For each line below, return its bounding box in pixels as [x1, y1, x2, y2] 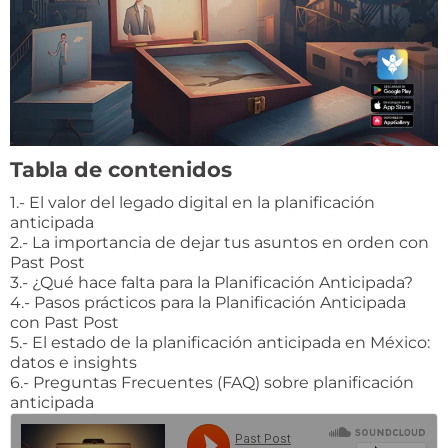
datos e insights [10, 352, 137, 372]
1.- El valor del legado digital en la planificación [10, 192, 375, 212]
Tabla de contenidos [10, 156, 232, 182]
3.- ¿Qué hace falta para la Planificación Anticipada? [10, 272, 413, 292]
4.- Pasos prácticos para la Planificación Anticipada [10, 292, 406, 312]
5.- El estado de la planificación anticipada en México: [10, 332, 430, 352]
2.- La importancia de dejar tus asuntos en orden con [10, 232, 429, 252]
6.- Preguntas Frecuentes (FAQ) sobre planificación [10, 372, 414, 392]
